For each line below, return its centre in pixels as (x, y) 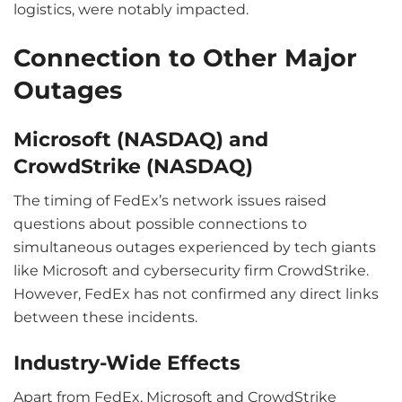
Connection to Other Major (185, 57)
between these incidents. (105, 318)
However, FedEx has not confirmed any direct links (196, 294)
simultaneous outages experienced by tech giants (195, 248)
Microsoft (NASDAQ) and (141, 140)
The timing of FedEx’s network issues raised (170, 201)
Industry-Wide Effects (127, 362)
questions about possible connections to (160, 224)
